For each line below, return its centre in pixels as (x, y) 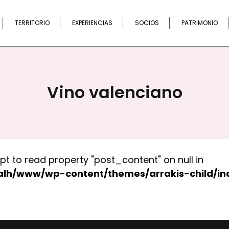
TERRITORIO (32, 23)
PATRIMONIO (200, 23)
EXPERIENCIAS (92, 23)
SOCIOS (147, 23)
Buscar (217, 10)
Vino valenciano (114, 92)
